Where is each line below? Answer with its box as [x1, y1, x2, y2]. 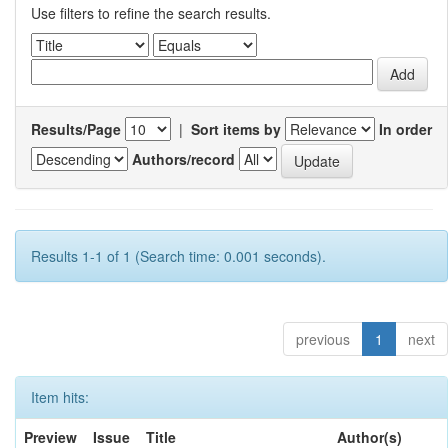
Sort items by [191, 119, 281, 139]
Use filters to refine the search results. [31, 3, 271, 23]
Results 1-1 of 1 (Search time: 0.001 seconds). [31, 246, 326, 266]
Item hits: [31, 387, 89, 407]
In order [379, 119, 432, 139]
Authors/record [132, 148, 235, 169]
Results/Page [31, 119, 121, 139]
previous [296, 329, 350, 349]
